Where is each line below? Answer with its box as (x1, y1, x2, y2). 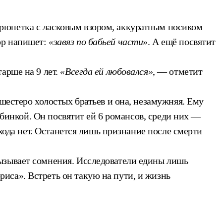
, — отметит (153, 65, 203, 77)
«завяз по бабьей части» (49, 36, 148, 47)
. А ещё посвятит (147, 36, 216, 47)
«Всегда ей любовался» (60, 65, 153, 77)
